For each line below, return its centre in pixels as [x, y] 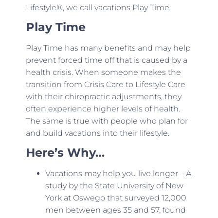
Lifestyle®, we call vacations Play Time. [98, 7]
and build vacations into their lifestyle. [97, 133]
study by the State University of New [114, 186]
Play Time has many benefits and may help [108, 48]
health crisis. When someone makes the [103, 72]
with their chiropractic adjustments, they [103, 96]
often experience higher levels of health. [103, 109]
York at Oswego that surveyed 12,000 [116, 198]
